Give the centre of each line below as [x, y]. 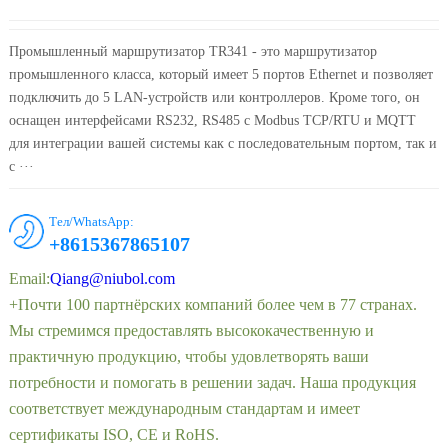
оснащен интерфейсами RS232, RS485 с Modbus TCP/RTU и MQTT [212, 120]
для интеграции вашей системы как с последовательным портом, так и [222, 143]
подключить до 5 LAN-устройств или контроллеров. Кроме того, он [214, 97]
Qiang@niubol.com [112, 278]
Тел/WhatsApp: [91, 221]
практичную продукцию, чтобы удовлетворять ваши [188, 356]
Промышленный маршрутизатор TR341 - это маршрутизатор [192, 51]
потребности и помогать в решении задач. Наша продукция [212, 382]
